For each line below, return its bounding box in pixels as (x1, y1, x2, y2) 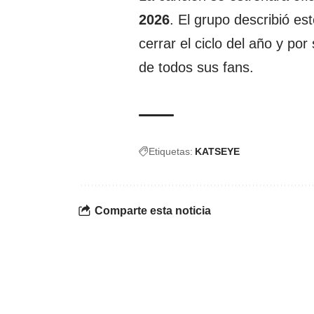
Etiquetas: (149, 145, 193, 157)
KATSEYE (195, 145, 240, 157)
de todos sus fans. (139, 59, 254, 75)
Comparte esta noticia (95, 205, 211, 217)
